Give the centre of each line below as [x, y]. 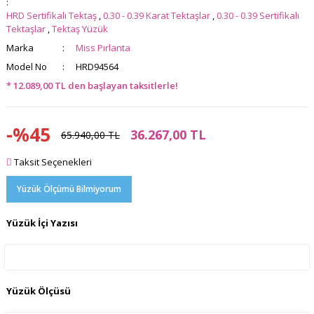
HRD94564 [97, 67]
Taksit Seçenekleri [52, 162]
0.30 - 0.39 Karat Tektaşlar [157, 16]
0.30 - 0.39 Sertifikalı [258, 16]
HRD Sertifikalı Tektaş [52, 16]
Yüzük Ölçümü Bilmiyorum [69, 189]
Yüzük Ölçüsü [39, 291]
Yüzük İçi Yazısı [42, 223]
